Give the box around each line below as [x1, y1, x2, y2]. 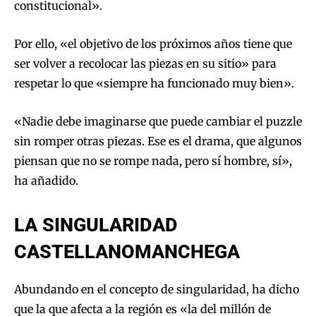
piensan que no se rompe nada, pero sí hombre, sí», [14, 154, 292, 169]
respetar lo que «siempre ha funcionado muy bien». [14, 76, 294, 91]
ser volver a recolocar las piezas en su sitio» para [14, 56, 276, 71]
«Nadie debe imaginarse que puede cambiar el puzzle [14, 114, 302, 129]
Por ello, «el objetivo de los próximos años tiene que [14, 37, 292, 51]
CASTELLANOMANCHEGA [14, 241, 240, 264]
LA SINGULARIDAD [14, 214, 178, 237]
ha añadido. [14, 174, 78, 188]
